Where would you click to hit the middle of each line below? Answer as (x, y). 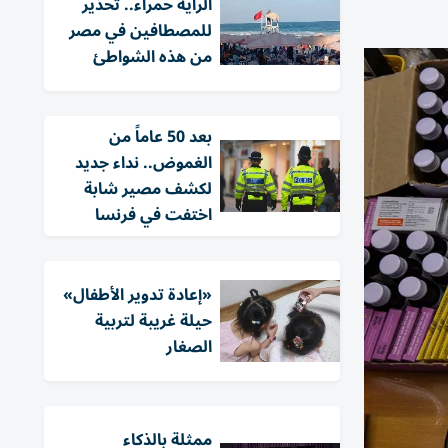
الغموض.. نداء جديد (143, 163)
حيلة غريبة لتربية (153, 321)
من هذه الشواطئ (152, 57)
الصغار (189, 347)
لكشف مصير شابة (148, 189)
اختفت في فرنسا (153, 215)
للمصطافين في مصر (140, 31)
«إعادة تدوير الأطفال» (137, 295)
